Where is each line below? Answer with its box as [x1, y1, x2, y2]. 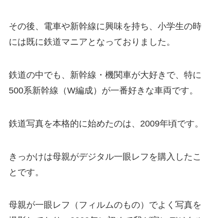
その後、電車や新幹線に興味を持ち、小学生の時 [8, 21, 201, 32]
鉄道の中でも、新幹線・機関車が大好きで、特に [8, 70, 201, 80]
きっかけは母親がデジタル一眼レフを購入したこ [8, 151, 201, 162]
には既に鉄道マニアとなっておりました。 [8, 37, 175, 47]
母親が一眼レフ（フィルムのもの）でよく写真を [8, 200, 201, 210]
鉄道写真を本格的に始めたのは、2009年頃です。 [8, 118, 203, 128]
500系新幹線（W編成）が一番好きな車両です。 [8, 85, 198, 95]
